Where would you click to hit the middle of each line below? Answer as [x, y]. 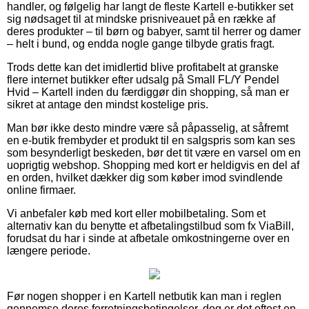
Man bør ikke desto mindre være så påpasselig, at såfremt [148, 128]
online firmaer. [41, 190]
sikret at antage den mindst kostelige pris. [108, 104]
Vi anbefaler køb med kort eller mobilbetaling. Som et [136, 213]
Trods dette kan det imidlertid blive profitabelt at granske [143, 67]
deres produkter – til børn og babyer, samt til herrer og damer [154, 31]
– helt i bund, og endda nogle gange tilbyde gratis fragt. [141, 43]
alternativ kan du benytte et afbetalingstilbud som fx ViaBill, [150, 226]
